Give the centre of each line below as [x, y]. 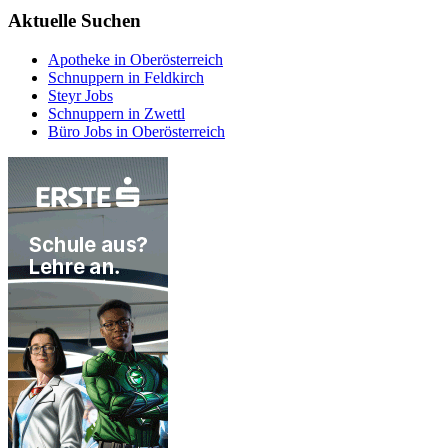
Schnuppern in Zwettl [116, 113]
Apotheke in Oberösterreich [135, 59]
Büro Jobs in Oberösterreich [136, 131]
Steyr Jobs [80, 95]
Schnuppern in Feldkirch [126, 77]
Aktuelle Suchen [74, 21]
